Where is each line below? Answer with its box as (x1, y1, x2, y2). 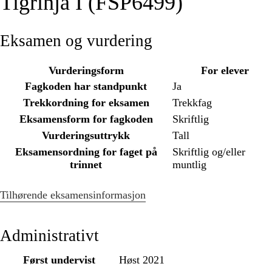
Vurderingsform (48, 64, 124, 77)
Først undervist (23, 254, 95, 267)
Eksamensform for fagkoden (19, 113, 153, 126)
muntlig (172, 158, 206, 171)
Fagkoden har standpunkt (25, 80, 147, 93)
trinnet (70, 158, 102, 171)
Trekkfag (172, 97, 212, 109)
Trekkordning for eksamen (22, 97, 149, 109)
